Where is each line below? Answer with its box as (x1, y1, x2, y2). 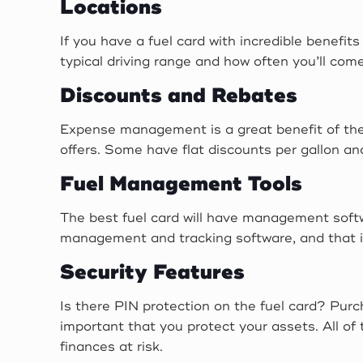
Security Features (60, 259, 246, 285)
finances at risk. (60, 339, 164, 355)
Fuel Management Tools (60, 171, 303, 197)
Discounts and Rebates (60, 83, 298, 109)
